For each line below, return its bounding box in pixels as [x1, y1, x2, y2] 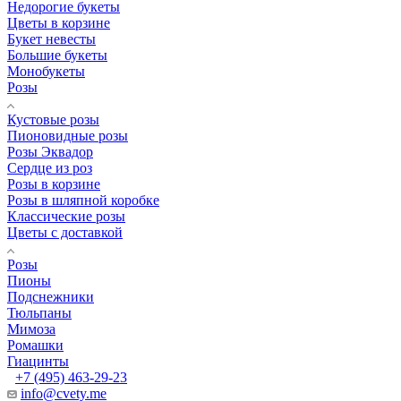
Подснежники [7, 288, 94, 304]
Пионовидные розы [7, 127, 128, 143]
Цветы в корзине [7, 14, 110, 30]
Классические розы [7, 208, 125, 224]
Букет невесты [7, 30, 96, 47]
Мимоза [7, 320, 55, 337]
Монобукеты [7, 63, 85, 79]
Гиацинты [7, 353, 69, 369]
